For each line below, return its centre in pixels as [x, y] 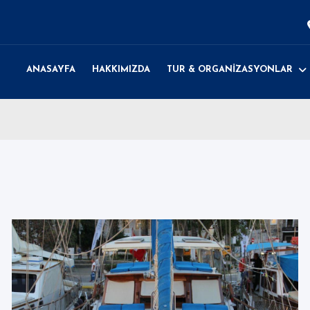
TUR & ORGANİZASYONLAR [230, 70]
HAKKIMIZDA [121, 70]
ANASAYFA [51, 70]
